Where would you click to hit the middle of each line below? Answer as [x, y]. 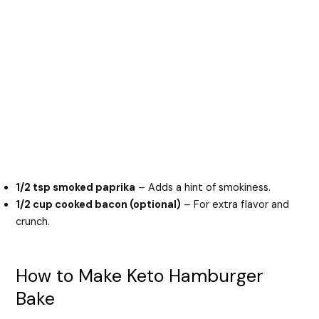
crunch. [33, 221]
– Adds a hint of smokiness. [203, 187]
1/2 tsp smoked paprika [76, 187]
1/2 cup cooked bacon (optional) [99, 204]
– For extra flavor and [235, 204]
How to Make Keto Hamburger [140, 276]
